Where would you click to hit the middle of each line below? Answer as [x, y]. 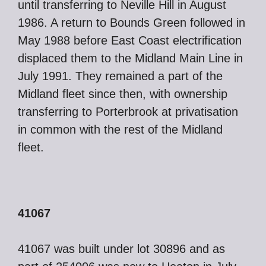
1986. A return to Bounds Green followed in [132, 23]
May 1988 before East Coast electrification [130, 40]
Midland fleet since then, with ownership [123, 94]
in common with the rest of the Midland [120, 129]
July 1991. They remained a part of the [120, 76]
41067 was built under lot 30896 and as [121, 249]
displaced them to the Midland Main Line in [130, 58]
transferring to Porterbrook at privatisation [128, 112]
